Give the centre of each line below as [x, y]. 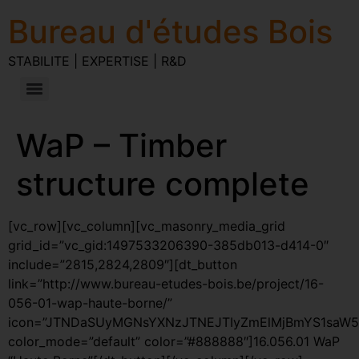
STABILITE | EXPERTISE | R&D [97, 61]
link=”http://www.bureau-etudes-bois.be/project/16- [166, 284]
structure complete [163, 184]
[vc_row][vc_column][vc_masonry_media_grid [147, 226]
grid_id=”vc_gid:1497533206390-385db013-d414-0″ [168, 245]
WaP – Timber [121, 145]
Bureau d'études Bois [170, 32]
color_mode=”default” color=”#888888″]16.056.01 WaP [174, 341]
